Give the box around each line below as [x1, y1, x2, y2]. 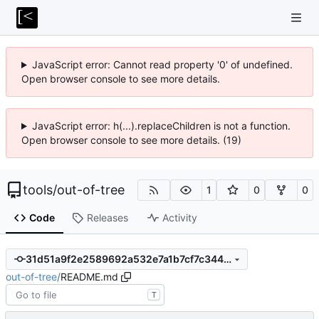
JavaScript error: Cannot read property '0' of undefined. [31, 58, 293, 70]
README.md [61, 270, 118, 283]
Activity [162, 211, 197, 224]
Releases [86, 211, 128, 224]
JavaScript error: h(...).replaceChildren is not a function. [31, 120, 291, 132]
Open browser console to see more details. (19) [21, 134, 241, 146]
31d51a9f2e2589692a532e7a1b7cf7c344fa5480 [223, 253, 231, 266]
